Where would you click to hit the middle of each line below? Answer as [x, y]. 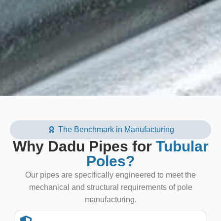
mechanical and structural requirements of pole [110, 187]
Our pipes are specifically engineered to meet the [110, 175]
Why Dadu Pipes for [84, 147]
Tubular [182, 147]
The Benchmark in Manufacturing [116, 130]
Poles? [110, 161]
